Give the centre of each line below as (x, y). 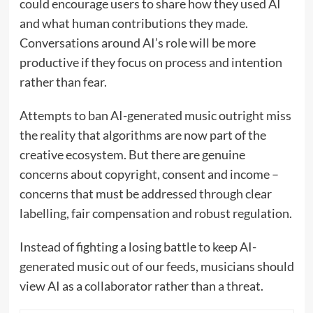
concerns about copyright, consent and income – (149, 174)
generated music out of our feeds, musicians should (156, 266)
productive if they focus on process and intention (151, 62)
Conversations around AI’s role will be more (137, 42)
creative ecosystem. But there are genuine (132, 154)
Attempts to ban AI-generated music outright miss (155, 115)
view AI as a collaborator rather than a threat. (141, 285)
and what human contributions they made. (133, 23)
